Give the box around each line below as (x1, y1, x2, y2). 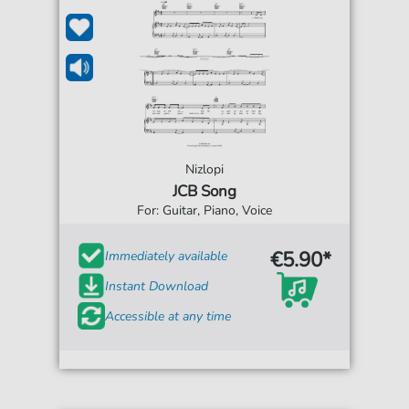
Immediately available (105, 246, 228, 265)
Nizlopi (185, 161, 224, 178)
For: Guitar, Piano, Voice (137, 202, 272, 219)
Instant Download (105, 277, 209, 295)
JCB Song (173, 181, 236, 202)
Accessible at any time (105, 307, 232, 325)
